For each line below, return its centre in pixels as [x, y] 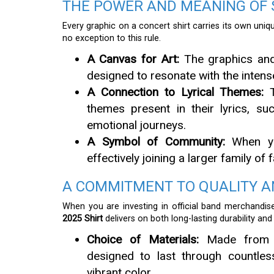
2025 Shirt [83, 219]
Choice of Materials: [143, 240]
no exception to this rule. [112, 39]
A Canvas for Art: [133, 59]
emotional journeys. [136, 125]
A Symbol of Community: [156, 142]
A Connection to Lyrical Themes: [176, 92]
